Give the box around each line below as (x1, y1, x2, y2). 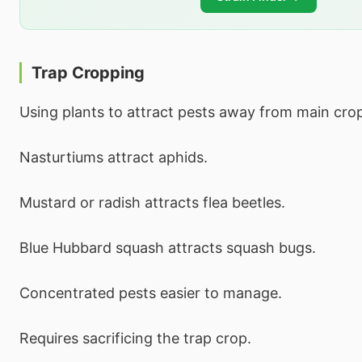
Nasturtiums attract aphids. (19, 148, 208, 166)
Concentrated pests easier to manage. (19, 284, 282, 301)
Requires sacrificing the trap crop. (19, 329, 251, 347)
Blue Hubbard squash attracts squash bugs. (19, 238, 316, 256)
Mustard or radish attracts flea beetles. (19, 193, 285, 211)
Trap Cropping (32, 62, 145, 82)
